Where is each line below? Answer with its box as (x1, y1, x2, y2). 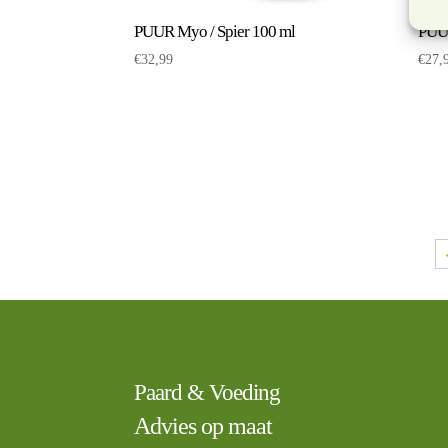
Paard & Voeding (134, 379, 281, 405)
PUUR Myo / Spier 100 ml (134, 22, 296, 42)
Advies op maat (134, 412, 273, 439)
